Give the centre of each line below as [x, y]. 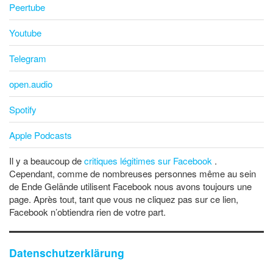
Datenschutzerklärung [67, 253]
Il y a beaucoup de [47, 161]
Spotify [23, 110]
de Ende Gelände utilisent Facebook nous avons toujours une [130, 186]
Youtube [25, 33]
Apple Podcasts [41, 135]
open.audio [31, 84]
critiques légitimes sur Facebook [149, 161]
